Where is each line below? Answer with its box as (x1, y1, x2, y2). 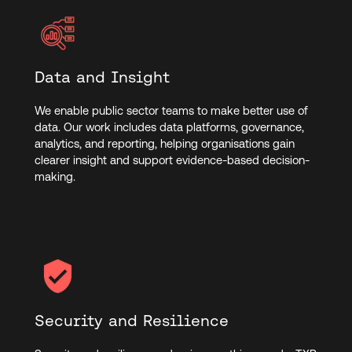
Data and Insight (34, 68, 175, 87)
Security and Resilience (34, 310, 234, 330)
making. (34, 170, 79, 184)
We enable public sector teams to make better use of (34, 104, 308, 118)
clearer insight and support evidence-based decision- (34, 153, 310, 167)
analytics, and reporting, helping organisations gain (34, 137, 295, 151)
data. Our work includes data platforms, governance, (34, 120, 304, 134)
